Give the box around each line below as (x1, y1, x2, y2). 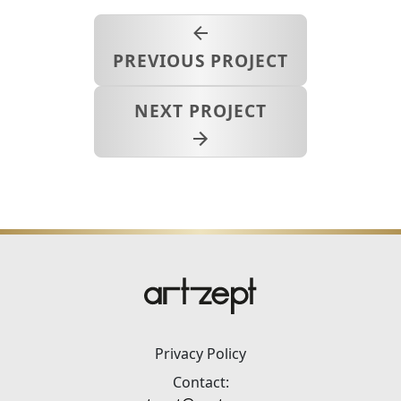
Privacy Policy (155, 343, 246, 363)
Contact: (172, 371, 229, 392)
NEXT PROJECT (134, 98, 267, 123)
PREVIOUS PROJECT (112, 47, 289, 73)
